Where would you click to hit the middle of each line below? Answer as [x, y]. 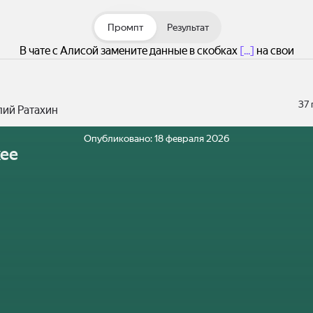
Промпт [125, 27]
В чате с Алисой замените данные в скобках [129, 51]
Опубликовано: [119, 138]
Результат [188, 27]
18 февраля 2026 [192, 138]
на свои [274, 51]
